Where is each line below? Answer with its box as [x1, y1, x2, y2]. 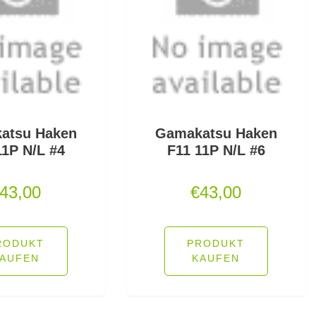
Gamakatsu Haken [154, 125, 277, 141]
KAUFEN [192, 252, 241, 264]
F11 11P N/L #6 [166, 142, 265, 158]
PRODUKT [187, 237, 245, 249]
